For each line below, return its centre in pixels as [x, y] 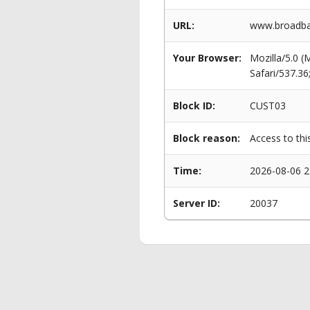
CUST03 [268, 106]
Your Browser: [207, 58]
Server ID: [197, 203]
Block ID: [194, 106]
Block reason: [207, 138]
